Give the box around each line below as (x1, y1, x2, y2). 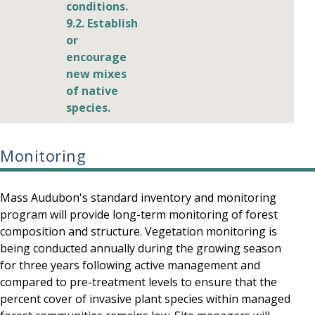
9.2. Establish (65, 15, 138, 32)
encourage (65, 49, 127, 65)
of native (65, 83, 118, 99)
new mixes (65, 66, 127, 82)
